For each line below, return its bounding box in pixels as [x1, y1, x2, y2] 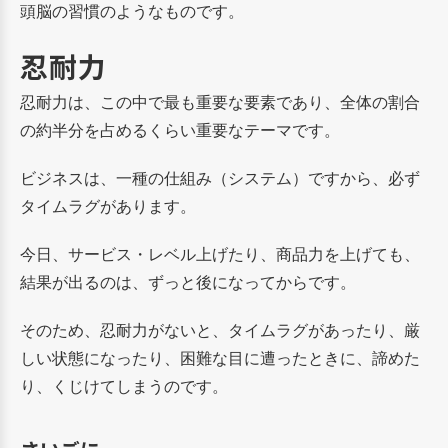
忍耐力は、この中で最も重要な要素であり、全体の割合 [20, 90, 420, 113]
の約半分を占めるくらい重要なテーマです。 [20, 118, 340, 141]
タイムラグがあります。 [20, 194, 196, 217]
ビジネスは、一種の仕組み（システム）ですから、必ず [20, 166, 420, 189]
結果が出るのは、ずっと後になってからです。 [20, 270, 356, 293]
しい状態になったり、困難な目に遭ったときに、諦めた [20, 346, 420, 369]
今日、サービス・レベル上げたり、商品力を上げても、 [20, 242, 420, 265]
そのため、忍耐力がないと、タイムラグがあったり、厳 [20, 318, 420, 341]
